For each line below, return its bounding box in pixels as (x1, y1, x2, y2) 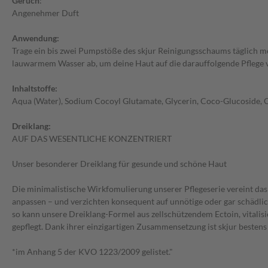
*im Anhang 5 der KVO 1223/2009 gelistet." (12, 246, 173, 257)
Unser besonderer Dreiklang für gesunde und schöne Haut (12, 159, 227, 169)
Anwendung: (12, 33, 59, 44)
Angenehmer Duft (12, 8, 79, 19)
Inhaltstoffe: (12, 83, 57, 94)
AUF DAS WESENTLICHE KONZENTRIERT (12, 133, 172, 144)
